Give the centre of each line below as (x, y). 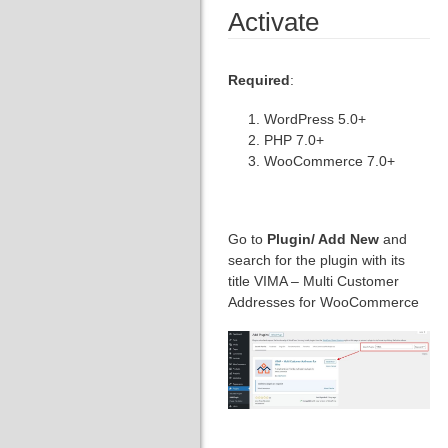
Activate (273, 22)
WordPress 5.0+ (315, 119)
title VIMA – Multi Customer (313, 281)
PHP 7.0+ (294, 140)
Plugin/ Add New (325, 239)
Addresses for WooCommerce (323, 302)
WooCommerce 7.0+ (329, 161)
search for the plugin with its (316, 260)
